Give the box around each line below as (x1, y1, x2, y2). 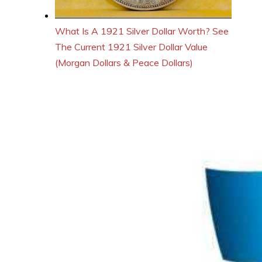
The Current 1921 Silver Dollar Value (55, 41, 208, 53)
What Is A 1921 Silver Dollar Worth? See (55, 25, 229, 37)
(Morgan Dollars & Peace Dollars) (55, 57, 193, 69)
